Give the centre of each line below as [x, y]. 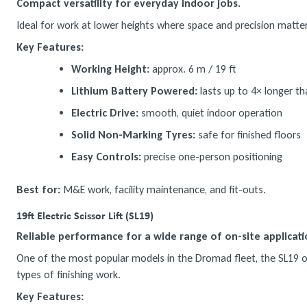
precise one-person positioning [212, 157]
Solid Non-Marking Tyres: [133, 135]
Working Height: [110, 69]
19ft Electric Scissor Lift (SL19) [85, 215]
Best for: [38, 189]
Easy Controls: [106, 157]
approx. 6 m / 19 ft [193, 69]
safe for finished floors [248, 135]
